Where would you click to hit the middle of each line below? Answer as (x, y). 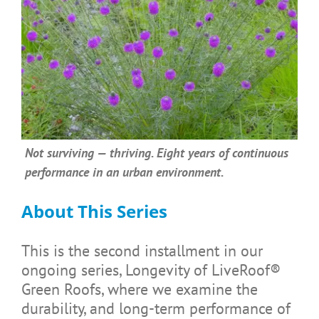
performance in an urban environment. (124, 172)
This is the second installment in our (142, 250)
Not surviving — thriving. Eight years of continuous (156, 152)
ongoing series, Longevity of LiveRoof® (151, 270)
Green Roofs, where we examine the (139, 289)
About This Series (94, 211)
